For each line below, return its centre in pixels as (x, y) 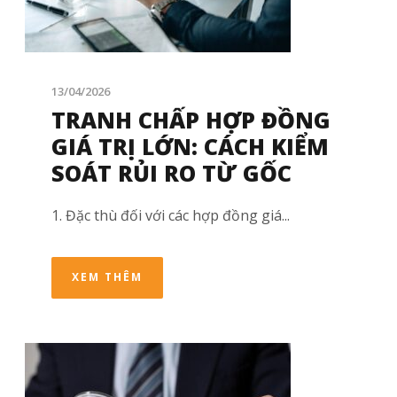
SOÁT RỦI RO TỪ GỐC (171, 173)
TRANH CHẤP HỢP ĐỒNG (191, 120)
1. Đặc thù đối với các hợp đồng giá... (171, 216)
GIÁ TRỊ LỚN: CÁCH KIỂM (190, 147)
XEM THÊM (107, 277)
